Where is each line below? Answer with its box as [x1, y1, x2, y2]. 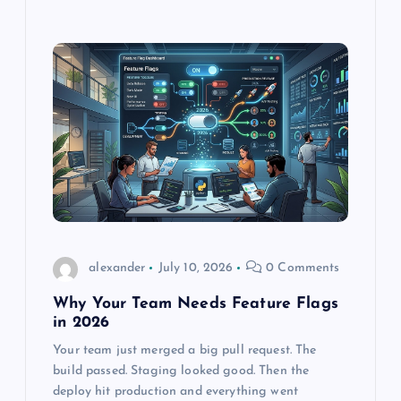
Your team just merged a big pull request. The [53, 343, 317, 357]
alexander [89, 261, 146, 276]
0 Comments [261, 261, 340, 276]
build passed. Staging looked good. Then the [53, 363, 310, 378]
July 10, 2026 [158, 261, 234, 276]
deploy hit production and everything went [53, 384, 298, 398]
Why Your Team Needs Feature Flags [53, 295, 338, 311]
